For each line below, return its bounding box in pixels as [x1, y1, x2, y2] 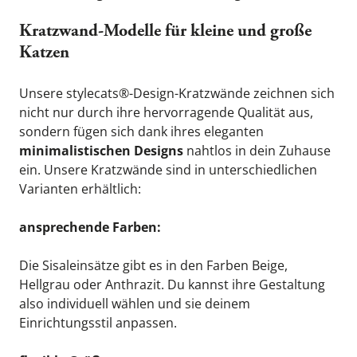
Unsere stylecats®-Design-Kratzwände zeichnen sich [19, 84, 335, 102]
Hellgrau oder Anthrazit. [19, 276, 164, 293]
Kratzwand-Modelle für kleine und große [19, 23, 312, 41]
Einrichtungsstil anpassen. [19, 314, 177, 331]
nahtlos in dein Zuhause [183, 142, 331, 159]
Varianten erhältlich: [19, 180, 141, 198]
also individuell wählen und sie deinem [19, 295, 250, 312]
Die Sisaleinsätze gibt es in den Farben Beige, [19, 257, 288, 274]
